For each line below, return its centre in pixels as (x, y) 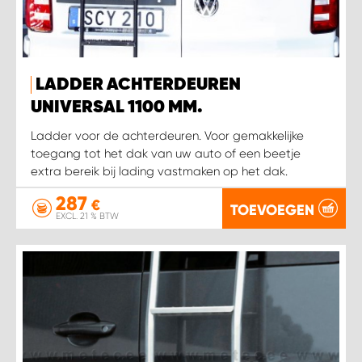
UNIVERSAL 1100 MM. (117, 108)
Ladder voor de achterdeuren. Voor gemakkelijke (167, 136)
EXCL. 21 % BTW (87, 217)
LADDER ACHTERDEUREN (138, 85)
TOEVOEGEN (272, 210)
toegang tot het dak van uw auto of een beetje (166, 154)
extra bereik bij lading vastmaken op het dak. (159, 172)
